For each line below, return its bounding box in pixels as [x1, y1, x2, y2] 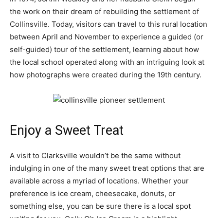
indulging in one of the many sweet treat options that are [10, 163, 204, 173]
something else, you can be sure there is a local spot [10, 201, 191, 211]
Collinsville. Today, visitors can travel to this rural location [10, 19, 207, 29]
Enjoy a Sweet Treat [10, 123, 124, 139]
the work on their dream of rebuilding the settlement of [10, 7, 199, 17]
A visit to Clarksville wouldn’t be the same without [10, 151, 181, 161]
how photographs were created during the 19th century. [10, 70, 201, 80]
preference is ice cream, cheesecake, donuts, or [10, 189, 176, 199]
